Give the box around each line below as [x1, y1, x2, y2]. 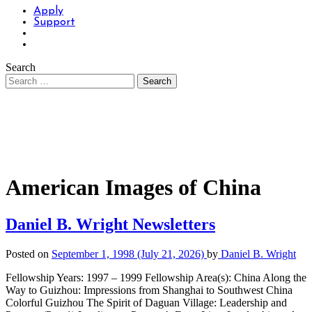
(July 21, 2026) [134, 248, 207, 260]
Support [33, 17, 75, 28]
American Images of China [6, 175, 261, 200]
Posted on [6, 248, 52, 260]
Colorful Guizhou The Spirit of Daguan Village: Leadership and [6, 297, 287, 309]
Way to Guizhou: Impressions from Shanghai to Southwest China [6, 284, 292, 297]
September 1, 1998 [52, 248, 134, 260]
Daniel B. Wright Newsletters [6, 215, 215, 234]
